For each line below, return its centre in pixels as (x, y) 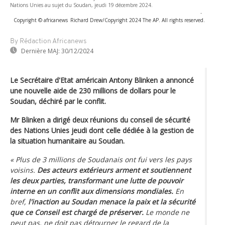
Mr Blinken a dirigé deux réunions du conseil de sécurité (100, 120)
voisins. (24, 170)
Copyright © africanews (41, 20)
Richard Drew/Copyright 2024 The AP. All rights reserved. (138, 20)
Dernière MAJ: (40, 51)
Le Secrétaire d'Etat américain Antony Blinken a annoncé (102, 80)
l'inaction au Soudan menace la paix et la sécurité (112, 201)
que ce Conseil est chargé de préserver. (77, 212)
